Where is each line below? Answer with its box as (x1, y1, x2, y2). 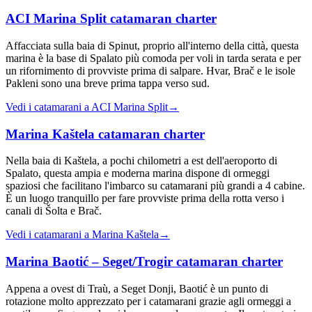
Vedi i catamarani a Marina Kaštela (6, 228, 159, 241)
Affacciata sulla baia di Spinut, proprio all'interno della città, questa (6, 39, 299, 52)
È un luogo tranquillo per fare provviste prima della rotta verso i (6, 192, 284, 205)
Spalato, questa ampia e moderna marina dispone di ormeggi (6, 167, 270, 180)
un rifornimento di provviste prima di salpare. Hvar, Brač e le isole (6, 64, 295, 77)
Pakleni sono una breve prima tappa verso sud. (6, 77, 210, 89)
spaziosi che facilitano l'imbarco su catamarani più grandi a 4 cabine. (6, 180, 305, 192)
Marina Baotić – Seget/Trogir (6, 254, 173, 270)
